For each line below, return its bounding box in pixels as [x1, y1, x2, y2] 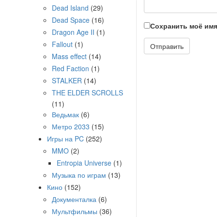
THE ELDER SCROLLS [52, 88, 123, 97]
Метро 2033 [52, 122, 90, 131]
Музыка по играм [52, 170, 106, 180]
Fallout [52, 39, 73, 49]
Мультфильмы [52, 206, 97, 216]
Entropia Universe [57, 158, 111, 168]
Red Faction [52, 63, 89, 73]
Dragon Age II [52, 27, 94, 37]
